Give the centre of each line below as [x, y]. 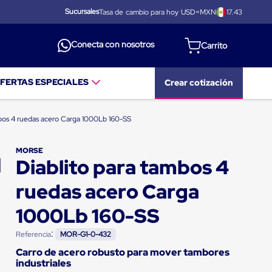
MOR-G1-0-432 [86, 234]
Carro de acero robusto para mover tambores [122, 253]
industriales [43, 263]
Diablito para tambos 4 [122, 167]
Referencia [33, 234]
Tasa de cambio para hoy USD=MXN [158, 12]
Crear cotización [199, 82]
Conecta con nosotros [113, 45]
